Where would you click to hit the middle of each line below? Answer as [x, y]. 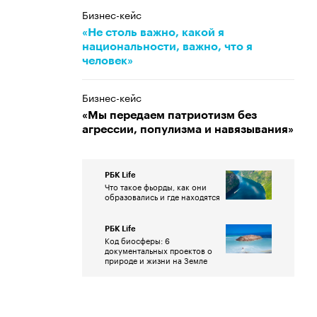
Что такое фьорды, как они [156, 186]
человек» [108, 61]
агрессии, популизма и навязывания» [188, 129]
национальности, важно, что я [167, 47]
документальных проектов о [158, 250]
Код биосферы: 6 [137, 240]
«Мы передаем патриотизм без [169, 115]
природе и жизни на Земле [156, 260]
